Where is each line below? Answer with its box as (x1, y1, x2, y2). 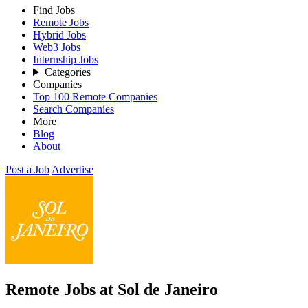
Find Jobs (33, 4, 75, 16)
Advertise (52, 164, 93, 175)
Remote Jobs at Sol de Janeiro (5, 280, 218, 298)
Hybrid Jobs (33, 29, 86, 41)
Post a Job (5, 164, 49, 175)
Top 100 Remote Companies (33, 91, 157, 102)
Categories (44, 66, 91, 78)
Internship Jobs (33, 54, 98, 65)
